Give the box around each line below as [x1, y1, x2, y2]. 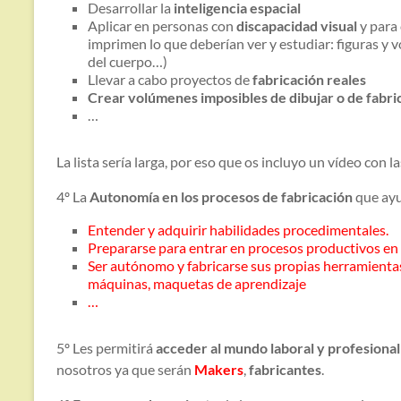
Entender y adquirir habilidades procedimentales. [88, 221, 388, 239]
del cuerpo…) [88, 53, 167, 71]
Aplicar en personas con [88, 17, 236, 35]
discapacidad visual [236, 17, 357, 35]
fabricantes [249, 361, 321, 379]
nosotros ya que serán [56, 361, 194, 379]
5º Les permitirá [56, 339, 153, 357]
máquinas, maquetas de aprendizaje [88, 275, 306, 293]
